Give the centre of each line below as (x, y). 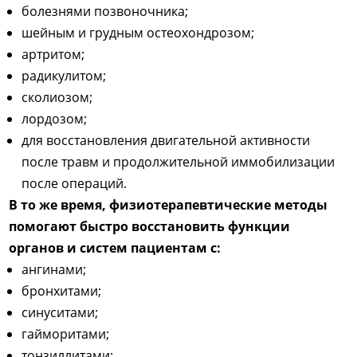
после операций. (75, 183)
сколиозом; (57, 97)
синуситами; (60, 312)
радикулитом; (64, 75)
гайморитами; (66, 333)
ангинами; (54, 269)
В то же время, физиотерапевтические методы (169, 204)
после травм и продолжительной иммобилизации (178, 161)
